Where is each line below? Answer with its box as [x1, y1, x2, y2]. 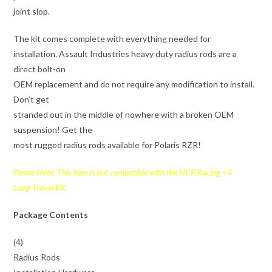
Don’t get [13, 94, 50, 105]
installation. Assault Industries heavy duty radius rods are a [13, 49, 237, 59]
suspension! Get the [13, 124, 93, 135]
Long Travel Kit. [13, 182, 68, 193]
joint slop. [13, 6, 50, 17]
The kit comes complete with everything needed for [13, 33, 211, 44]
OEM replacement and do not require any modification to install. [13, 79, 255, 90]
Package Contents [13, 209, 89, 220]
